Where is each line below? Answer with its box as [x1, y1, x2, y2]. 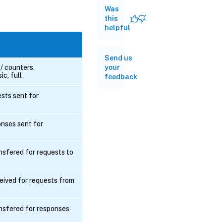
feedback [105, 73, 137, 81]
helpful [105, 24, 130, 32]
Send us [105, 54, 132, 62]
